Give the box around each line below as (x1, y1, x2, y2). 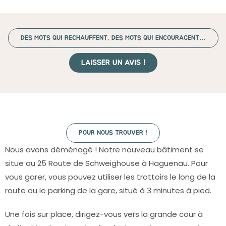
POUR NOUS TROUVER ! (79, 130, 147, 136)
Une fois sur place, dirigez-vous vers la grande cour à (5, 209, 203, 219)
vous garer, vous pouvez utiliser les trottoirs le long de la (5, 172, 215, 182)
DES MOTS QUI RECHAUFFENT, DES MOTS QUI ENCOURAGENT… (20, 35, 206, 41)
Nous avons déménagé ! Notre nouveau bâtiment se (5, 144, 204, 155)
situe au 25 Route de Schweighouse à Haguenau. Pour (5, 158, 208, 168)
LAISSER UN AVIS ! (81, 59, 145, 67)
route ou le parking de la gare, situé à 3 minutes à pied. (5, 185, 211, 196)
